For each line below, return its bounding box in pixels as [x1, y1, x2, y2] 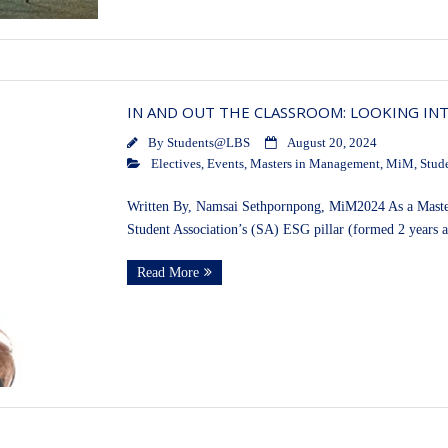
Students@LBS [166, 136, 250, 151]
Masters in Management [249, 157, 380, 172]
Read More [136, 265, 199, 281]
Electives [150, 157, 201, 172]
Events [206, 157, 244, 172]
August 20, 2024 [286, 136, 377, 151]
